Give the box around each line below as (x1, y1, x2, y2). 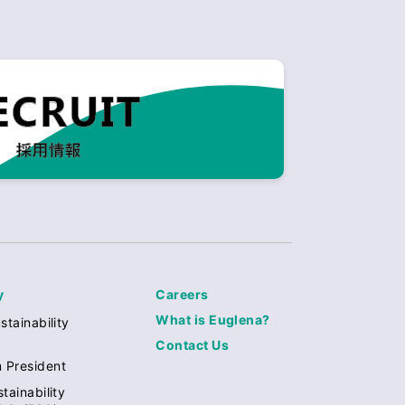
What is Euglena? (155, 311, 270, 327)
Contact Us (155, 336, 230, 353)
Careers (155, 286, 209, 302)
